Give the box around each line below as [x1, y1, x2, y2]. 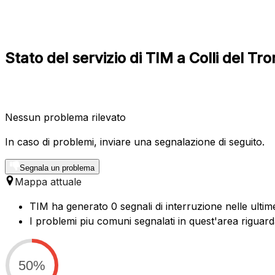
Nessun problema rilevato [5, 110, 126, 123]
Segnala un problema [20, 163, 95, 172]
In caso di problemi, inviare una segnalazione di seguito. [5, 135, 265, 148]
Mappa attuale [15, 175, 82, 188]
